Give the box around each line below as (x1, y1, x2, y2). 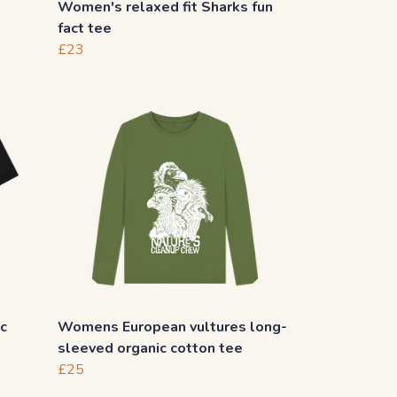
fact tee (58, 19, 112, 39)
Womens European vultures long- (58, 317, 287, 338)
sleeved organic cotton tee (58, 339, 243, 359)
